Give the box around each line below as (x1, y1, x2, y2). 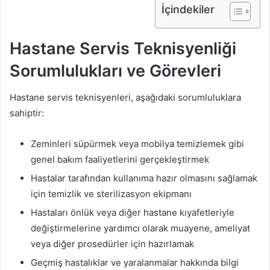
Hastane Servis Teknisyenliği (10, 38, 236, 58)
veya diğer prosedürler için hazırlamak (31, 238, 194, 250)
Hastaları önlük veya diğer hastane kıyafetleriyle (31, 207, 234, 219)
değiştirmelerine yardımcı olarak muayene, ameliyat (31, 222, 250, 234)
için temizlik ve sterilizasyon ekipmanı (31, 188, 192, 200)
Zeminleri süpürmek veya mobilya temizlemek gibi (31, 138, 244, 150)
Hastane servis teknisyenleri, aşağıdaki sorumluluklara (10, 92, 241, 104)
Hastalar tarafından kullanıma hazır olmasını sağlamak (31, 172, 257, 184)
